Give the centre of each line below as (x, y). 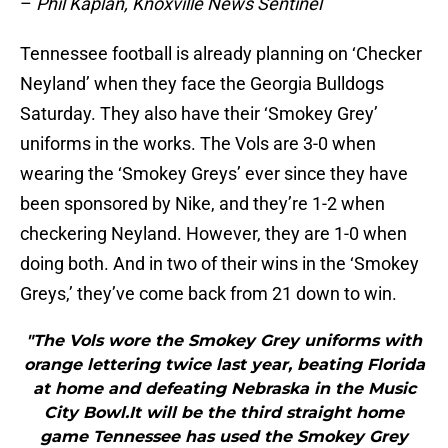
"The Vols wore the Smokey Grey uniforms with (224, 341)
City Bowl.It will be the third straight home (224, 413)
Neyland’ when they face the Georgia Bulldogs (202, 84)
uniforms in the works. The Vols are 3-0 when (198, 144)
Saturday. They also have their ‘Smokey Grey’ (199, 114)
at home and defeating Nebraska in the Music (224, 389)
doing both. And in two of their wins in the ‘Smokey (219, 264)
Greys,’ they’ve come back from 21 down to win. (208, 294)
